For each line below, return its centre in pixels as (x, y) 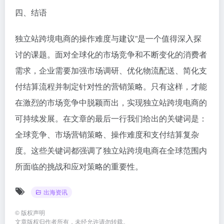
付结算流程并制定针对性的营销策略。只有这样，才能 (111, 86)
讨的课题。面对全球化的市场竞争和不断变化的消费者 (111, 54)
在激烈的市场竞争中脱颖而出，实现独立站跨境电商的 (111, 102)
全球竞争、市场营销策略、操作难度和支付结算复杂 (107, 134)
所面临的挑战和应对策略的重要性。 (79, 166)
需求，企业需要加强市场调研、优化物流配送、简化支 (111, 70)
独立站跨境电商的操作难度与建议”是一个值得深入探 (108, 38)
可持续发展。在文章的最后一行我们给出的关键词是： (111, 118)
